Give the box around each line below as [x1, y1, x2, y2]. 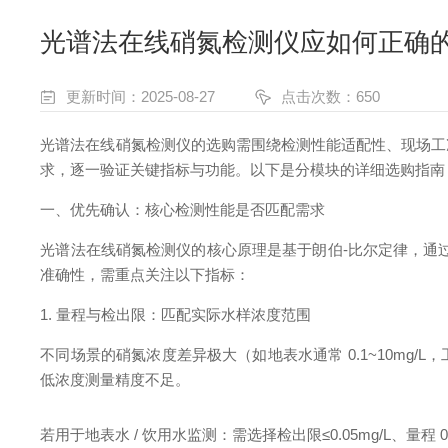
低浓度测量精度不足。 [40, 371, 191, 388]
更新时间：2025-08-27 [66, 88, 216, 105]
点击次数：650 [281, 88, 381, 105]
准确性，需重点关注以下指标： [40, 266, 251, 283]
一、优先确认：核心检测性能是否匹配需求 [40, 201, 326, 218]
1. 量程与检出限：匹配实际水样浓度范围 [40, 306, 312, 323]
